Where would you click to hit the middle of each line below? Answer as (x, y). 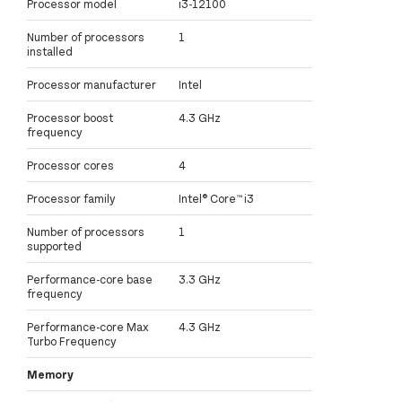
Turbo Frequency (72, 341)
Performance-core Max (88, 327)
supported (54, 246)
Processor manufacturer (92, 85)
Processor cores (70, 166)
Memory (50, 375)
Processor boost (70, 118)
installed (50, 52)
